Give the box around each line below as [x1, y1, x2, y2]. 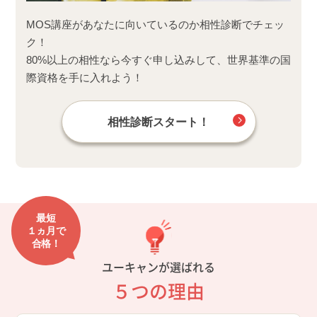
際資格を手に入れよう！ [25, 71, 143, 84]
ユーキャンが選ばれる [102, 258, 215, 276]
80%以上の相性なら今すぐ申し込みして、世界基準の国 [25, 54, 291, 67]
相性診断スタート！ [108, 116, 209, 129]
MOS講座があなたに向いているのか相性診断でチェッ [25, 18, 284, 31]
